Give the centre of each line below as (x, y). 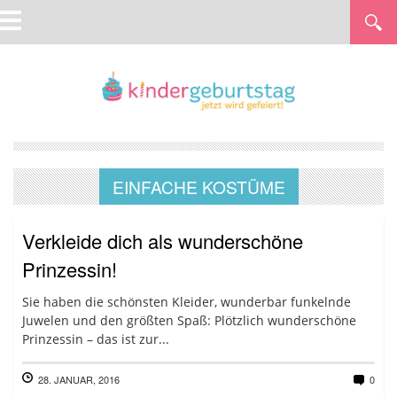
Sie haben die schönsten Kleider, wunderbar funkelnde (187, 302)
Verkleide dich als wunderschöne (163, 241)
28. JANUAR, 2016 (79, 379)
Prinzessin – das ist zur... (96, 339)
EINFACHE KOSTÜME (198, 187)
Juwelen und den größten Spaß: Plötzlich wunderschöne (189, 320)
